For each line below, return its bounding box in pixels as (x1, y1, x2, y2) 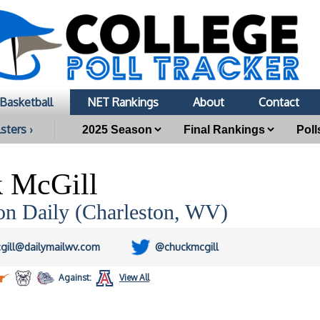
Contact (259, 95, 299, 109)
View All (119, 272, 149, 283)
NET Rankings (87, 95, 159, 109)
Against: (56, 272, 94, 283)
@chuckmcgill (155, 241, 219, 253)
